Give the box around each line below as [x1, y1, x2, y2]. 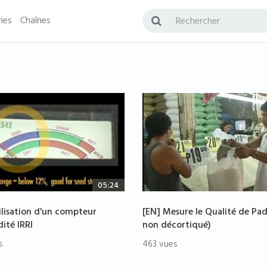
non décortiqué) [142, 217, 211, 235]
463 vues [142, 237, 178, 254]
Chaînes [20, 13, 51, 30]
